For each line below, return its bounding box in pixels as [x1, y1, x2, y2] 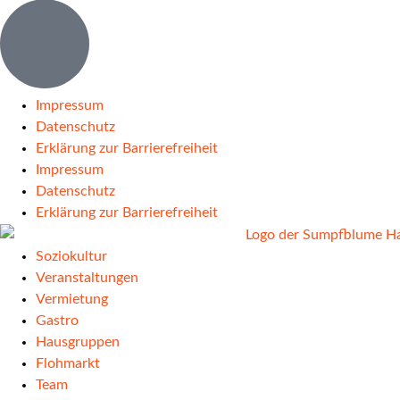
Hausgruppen [36, 334, 120, 349]
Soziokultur [36, 248, 107, 263]
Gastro [36, 312, 79, 328]
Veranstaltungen [36, 270, 138, 285]
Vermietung [36, 291, 108, 306]
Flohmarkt [36, 355, 100, 371]
